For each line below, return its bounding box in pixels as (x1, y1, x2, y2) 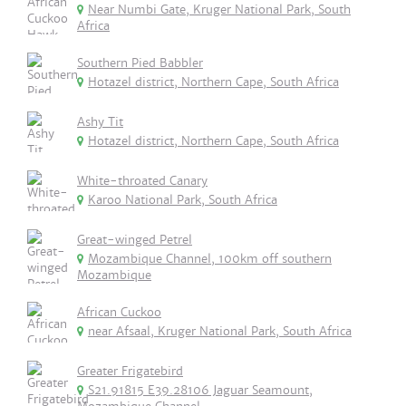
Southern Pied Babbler (77, 55, 203, 71)
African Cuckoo (77, 304, 161, 320)
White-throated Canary (77, 173, 208, 188)
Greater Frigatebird (77, 363, 183, 379)
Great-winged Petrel (77, 232, 192, 247)
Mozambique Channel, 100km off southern (88, 251, 332, 266)
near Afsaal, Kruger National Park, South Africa (88, 324, 352, 339)
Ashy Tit (77, 114, 123, 130)
